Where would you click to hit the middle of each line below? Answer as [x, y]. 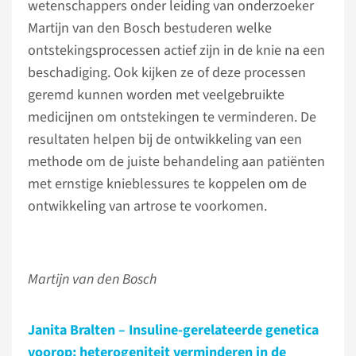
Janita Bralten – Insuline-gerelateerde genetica [173, 330]
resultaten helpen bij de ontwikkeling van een [165, 139]
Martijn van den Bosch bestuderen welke [150, 28]
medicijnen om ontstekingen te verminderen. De [172, 117]
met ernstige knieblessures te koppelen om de [167, 184]
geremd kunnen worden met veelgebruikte [156, 95]
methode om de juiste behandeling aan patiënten [176, 162]
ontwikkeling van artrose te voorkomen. [149, 206]
